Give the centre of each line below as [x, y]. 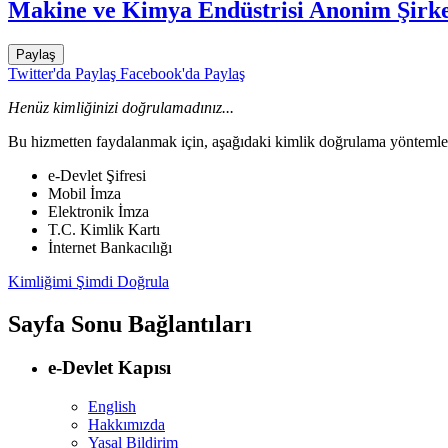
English [112, 407]
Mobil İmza [84, 193]
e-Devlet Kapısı [109, 368]
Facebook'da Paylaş [180, 73]
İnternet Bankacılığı [110, 247]
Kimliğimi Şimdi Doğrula [88, 281]
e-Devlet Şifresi [97, 175]
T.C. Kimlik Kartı [104, 229]
